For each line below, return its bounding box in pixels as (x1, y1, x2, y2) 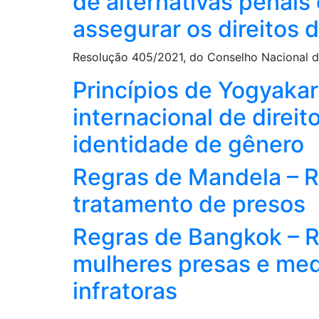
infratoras (73, 277, 177, 305)
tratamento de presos (73, 190, 305, 218)
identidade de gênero (73, 130, 304, 158)
